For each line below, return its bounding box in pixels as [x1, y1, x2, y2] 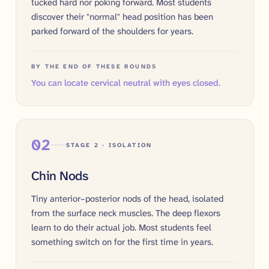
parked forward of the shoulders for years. [31, 25, 193, 37]
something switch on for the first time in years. [31, 235, 213, 248]
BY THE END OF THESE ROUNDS [31, 62, 157, 70]
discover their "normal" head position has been [31, 10, 213, 23]
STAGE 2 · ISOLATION [65, 141, 153, 149]
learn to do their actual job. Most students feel [31, 221, 211, 234]
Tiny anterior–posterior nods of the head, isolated [31, 192, 223, 205]
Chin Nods [31, 167, 88, 184]
